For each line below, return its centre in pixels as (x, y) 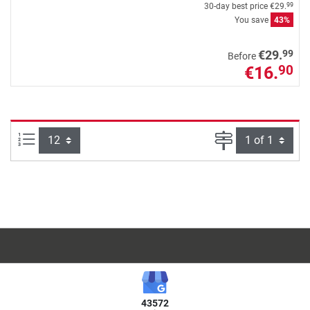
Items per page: (73, 138)
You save (253, 20)
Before (243, 56)
